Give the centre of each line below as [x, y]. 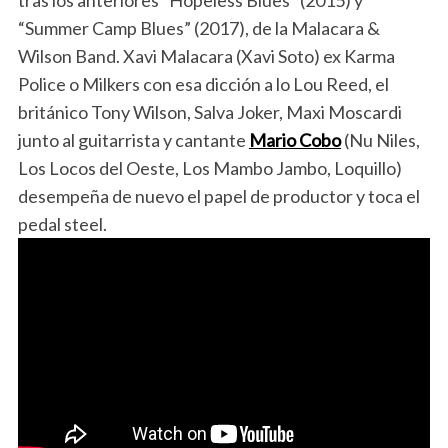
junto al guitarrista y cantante [133, 140]
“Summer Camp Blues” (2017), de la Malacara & [198, 28]
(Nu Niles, [380, 140]
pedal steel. [62, 224]
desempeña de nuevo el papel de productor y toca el [218, 196]
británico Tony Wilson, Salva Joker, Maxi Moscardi [209, 112]
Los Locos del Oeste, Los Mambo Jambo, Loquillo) [209, 168]
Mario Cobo [294, 140]
